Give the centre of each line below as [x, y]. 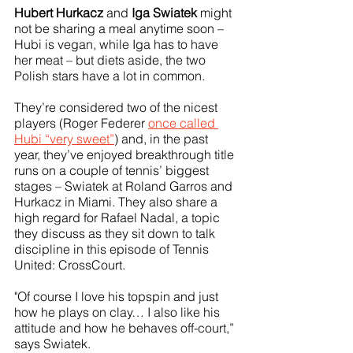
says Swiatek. [52, 343]
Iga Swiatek [164, 12]
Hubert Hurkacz [59, 12]
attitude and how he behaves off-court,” [126, 327]
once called [183, 123]
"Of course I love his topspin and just [118, 296]
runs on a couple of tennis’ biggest [113, 170]
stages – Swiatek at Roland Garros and [125, 186]
